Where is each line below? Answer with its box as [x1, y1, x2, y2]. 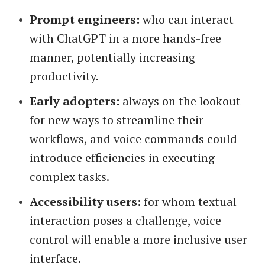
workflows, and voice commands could [29, 131, 237, 147]
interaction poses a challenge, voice [29, 212, 221, 229]
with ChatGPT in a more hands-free [29, 30, 221, 47]
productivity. [29, 68, 99, 85]
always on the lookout [119, 93, 241, 109]
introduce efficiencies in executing [29, 150, 215, 166]
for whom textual [140, 193, 237, 210]
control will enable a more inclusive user [29, 231, 247, 248]
